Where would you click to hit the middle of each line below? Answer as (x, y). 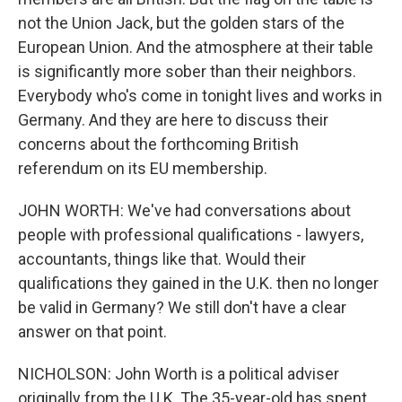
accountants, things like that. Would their (162, 259)
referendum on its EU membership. (143, 168)
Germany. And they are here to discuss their (173, 120)
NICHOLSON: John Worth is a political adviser (179, 374)
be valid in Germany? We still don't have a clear (182, 307)
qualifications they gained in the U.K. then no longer (198, 283)
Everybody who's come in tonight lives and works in (200, 96)
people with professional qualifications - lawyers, (191, 235)
